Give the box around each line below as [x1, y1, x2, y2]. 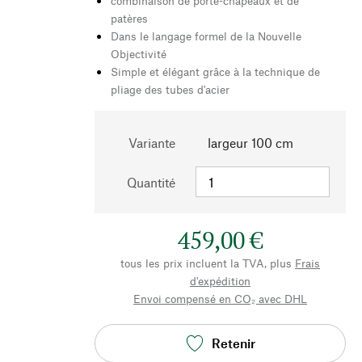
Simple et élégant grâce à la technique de [111, 64, 320, 78]
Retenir [211, 335, 255, 351]
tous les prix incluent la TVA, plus [120, 255, 292, 270]
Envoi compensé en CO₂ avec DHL [133, 291, 307, 305]
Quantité [127, 174, 175, 190]
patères [111, 11, 148, 25]
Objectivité [111, 46, 166, 61]
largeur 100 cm [208, 134, 293, 150]
